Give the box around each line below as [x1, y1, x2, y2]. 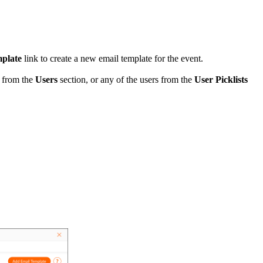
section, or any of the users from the [60, 74, 194, 85]
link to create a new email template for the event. [24, 53, 205, 63]
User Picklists [194, 74, 248, 85]
